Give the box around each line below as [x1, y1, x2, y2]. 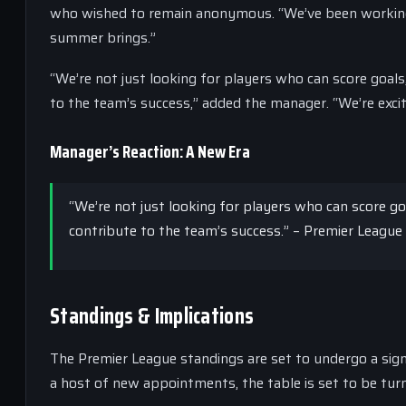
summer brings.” [50, 26, 156, 49]
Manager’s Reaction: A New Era [50, 138, 250, 165]
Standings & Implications [50, 299, 255, 333]
